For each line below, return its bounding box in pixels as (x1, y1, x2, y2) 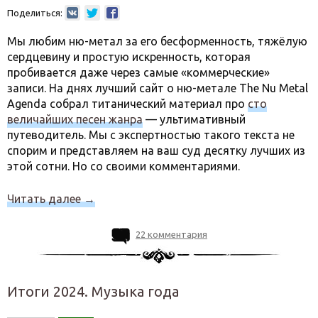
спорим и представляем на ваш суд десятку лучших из (7, 144, 305, 157)
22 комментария (136, 229, 207, 239)
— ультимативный (143, 113, 246, 126)
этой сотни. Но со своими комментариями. (7, 160, 240, 172)
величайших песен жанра (7, 113, 143, 126)
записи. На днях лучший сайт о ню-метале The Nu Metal (7, 82, 308, 94)
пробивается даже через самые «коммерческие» (7, 66, 270, 79)
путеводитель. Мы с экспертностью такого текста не (7, 128, 295, 141)
